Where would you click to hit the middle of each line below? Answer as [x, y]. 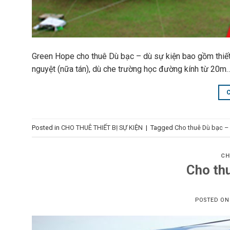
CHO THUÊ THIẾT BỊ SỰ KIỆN [102, 127]
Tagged [162, 127]
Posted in [46, 127]
